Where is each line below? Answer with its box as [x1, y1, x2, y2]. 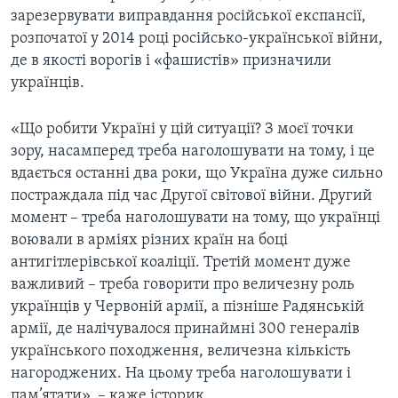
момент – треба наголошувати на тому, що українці [11, 210, 380, 227]
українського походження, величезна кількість [11, 343, 351, 361]
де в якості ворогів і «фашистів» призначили [11, 52, 331, 70]
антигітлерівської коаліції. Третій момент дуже [11, 254, 351, 272]
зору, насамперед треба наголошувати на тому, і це [11, 143, 375, 161]
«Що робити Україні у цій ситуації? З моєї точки [11, 121, 354, 139]
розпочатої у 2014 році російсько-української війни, [11, 30, 383, 48]
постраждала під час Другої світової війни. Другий [11, 187, 372, 205]
